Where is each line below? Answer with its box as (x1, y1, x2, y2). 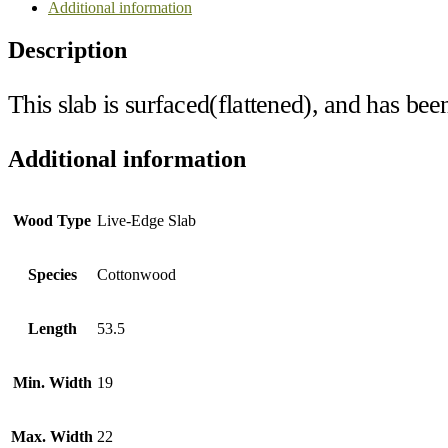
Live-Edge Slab (97, 211, 196, 229)
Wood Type (13, 211, 91, 229)
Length (27, 319, 77, 337)
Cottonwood (97, 265, 176, 283)
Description (8, 36, 127, 63)
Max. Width (11, 427, 93, 445)
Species (27, 265, 77, 283)
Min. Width (12, 373, 92, 391)
